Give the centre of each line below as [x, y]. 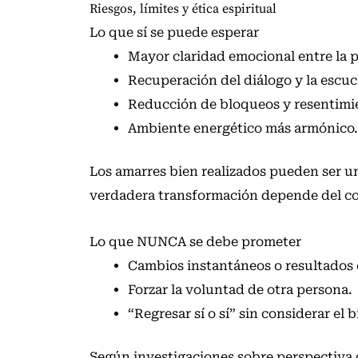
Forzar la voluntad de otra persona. [240, 290]
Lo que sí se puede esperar [174, 33]
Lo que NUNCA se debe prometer [195, 242]
